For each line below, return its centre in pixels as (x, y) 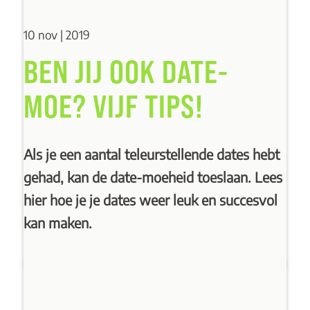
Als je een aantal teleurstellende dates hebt (151, 154)
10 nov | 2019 (56, 35)
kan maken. (57, 222)
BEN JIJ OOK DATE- (126, 71)
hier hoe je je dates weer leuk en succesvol (150, 199)
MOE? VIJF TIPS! (113, 106)
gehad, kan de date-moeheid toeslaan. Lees (153, 176)
